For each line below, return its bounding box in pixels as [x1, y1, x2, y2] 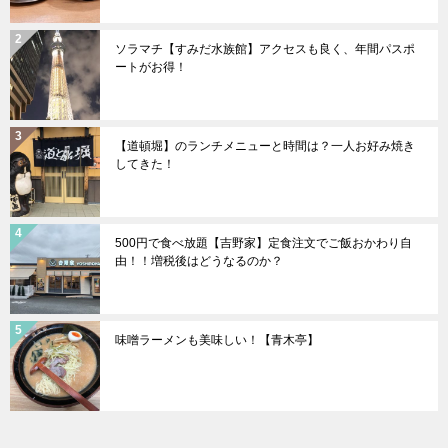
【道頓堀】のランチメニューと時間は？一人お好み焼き [115, 139, 415, 153]
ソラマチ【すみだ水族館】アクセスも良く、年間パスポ [115, 42, 415, 56]
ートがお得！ [115, 60, 187, 74]
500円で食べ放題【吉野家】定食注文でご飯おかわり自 [115, 236, 412, 250]
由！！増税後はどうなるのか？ [115, 254, 283, 268]
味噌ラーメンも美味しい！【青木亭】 [115, 333, 319, 347]
